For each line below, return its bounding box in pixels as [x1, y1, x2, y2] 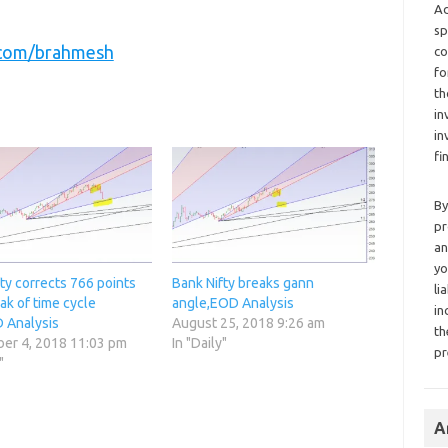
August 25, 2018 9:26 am [171, 315, 325, 332]
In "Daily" [171, 335, 227, 352]
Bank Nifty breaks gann [171, 275, 314, 292]
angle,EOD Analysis [171, 295, 294, 312]
